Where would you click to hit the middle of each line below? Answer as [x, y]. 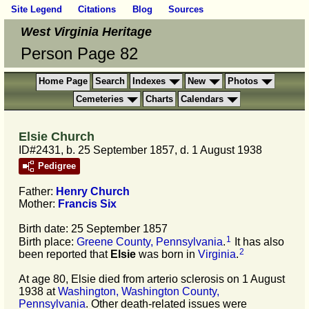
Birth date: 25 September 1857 [93, 228]
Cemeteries [99, 99]
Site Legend [36, 9]
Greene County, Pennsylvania [150, 241]
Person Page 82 [79, 53]
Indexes [149, 81]
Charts [159, 99]
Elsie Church [57, 136]
